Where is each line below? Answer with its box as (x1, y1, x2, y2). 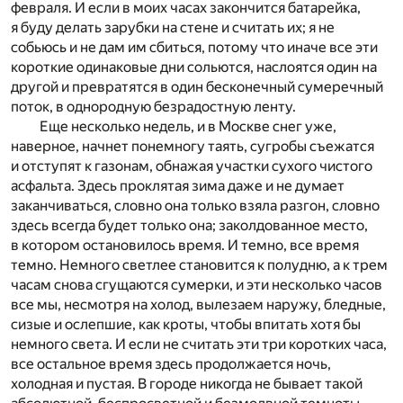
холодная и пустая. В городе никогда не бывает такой (11, 375, 363, 393)
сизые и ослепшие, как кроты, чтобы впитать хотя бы (11, 316, 361, 334)
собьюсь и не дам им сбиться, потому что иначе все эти (11, 39, 378, 57)
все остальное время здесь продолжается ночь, (11, 355, 331, 373)
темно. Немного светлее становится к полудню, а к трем (11, 256, 388, 274)
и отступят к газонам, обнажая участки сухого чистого (11, 157, 372, 175)
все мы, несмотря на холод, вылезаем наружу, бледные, (11, 296, 386, 314)
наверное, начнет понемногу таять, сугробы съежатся (11, 138, 374, 156)
